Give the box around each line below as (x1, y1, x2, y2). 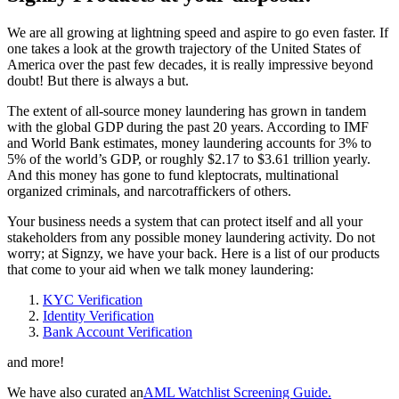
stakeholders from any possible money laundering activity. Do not (7, 230, 375, 246)
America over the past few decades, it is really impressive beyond (7, 57, 373, 73)
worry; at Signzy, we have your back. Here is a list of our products (7, 246, 379, 262)
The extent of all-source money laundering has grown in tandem (7, 103, 366, 119)
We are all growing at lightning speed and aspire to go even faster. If (7, 25, 388, 41)
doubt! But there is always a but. (7, 73, 189, 89)
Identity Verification (43, 308, 154, 324)
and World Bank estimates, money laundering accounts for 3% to (7, 135, 371, 151)
